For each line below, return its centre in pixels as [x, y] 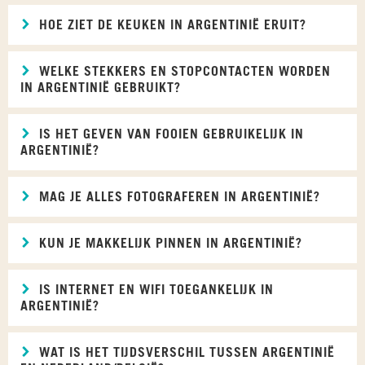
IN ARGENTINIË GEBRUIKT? [101, 88]
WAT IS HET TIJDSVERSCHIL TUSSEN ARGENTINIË [185, 352]
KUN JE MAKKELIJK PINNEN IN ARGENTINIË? [169, 243]
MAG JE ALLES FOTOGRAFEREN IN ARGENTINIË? [178, 197]
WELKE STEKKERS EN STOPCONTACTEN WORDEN [183, 71]
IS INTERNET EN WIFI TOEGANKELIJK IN [154, 290]
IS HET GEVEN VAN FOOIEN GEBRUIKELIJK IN [169, 134]
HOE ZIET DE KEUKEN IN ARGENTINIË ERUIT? [171, 25]
